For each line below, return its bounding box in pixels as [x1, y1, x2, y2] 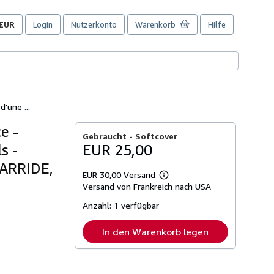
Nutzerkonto [71, 20, 117, 29]
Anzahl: [83, 199, 114, 210]
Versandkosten [163, 201, 216, 211]
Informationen [163, 183, 212, 193]
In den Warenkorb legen [102, 225, 209, 238]
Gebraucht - [83, 130, 136, 141]
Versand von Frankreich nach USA [83, 180, 212, 191]
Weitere [163, 174, 190, 183]
